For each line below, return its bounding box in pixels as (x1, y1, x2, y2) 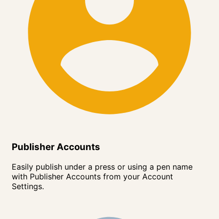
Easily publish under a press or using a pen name (12, 161, 193, 172)
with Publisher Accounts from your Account (12, 171, 173, 181)
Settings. (12, 181, 44, 191)
